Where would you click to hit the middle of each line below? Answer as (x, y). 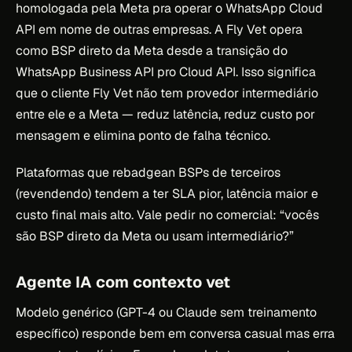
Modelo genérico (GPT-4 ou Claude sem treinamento (166, 312)
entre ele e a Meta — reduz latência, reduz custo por (165, 114)
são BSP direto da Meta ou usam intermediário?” (155, 236)
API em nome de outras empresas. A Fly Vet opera (159, 29)
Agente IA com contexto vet (123, 282)
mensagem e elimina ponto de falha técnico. (143, 135)
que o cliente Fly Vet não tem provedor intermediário (167, 93)
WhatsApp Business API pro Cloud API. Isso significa (166, 71)
